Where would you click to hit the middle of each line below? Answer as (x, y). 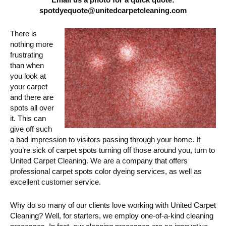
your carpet (29, 86)
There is (23, 33)
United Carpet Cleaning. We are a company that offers (99, 160)
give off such (31, 129)
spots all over (32, 107)
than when (27, 65)
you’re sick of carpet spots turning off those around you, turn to (112, 150)
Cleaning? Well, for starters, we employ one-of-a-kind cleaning (112, 215)
